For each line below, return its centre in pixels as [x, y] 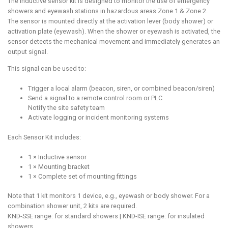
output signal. [28, 52]
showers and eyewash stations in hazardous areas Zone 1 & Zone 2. [108, 11]
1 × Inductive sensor [57, 157]
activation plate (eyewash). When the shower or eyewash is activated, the [114, 32]
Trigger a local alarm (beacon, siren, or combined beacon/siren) [121, 89]
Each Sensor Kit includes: [44, 137]
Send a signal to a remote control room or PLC [95, 98]
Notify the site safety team [66, 108]
